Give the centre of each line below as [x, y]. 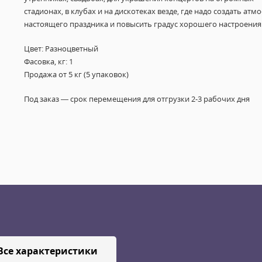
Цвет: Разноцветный [61, 49]
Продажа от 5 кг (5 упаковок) [76, 74]
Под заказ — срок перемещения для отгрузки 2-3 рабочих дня [137, 99]
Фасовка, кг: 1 [48, 61]
